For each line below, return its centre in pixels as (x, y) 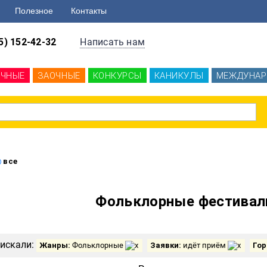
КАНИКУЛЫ (179, 76)
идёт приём (205, 245)
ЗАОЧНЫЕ (59, 76)
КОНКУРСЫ (117, 76)
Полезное (34, 11)
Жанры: (56, 245)
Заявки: (167, 245)
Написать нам (113, 42)
